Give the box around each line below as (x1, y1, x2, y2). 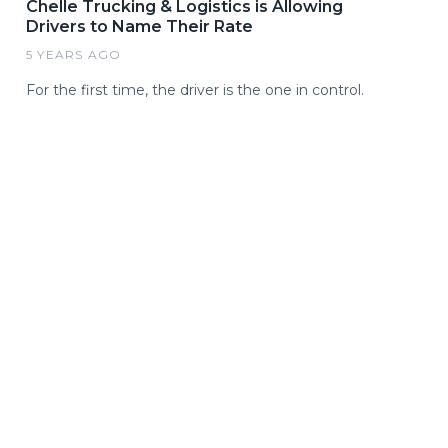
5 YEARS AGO (26, 47, 122, 63)
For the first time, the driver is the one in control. (26, 81, 364, 100)
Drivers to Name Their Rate (26, 17, 253, 37)
